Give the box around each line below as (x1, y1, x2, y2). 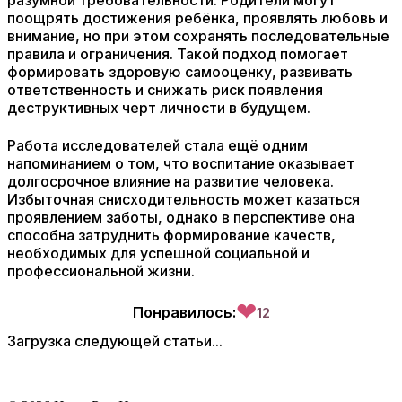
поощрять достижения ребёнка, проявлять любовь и (7, 9, 388, 27)
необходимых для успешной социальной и (7, 244, 310, 262)
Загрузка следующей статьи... (7, 332, 223, 350)
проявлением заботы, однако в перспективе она (7, 208, 354, 226)
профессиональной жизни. (7, 262, 195, 280)
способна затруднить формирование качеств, (7, 226, 336, 244)
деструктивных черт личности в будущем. (7, 99, 310, 117)
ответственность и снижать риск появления (7, 81, 323, 99)
